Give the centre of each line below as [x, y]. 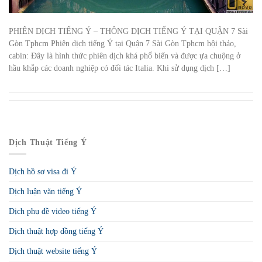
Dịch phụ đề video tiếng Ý [53, 211]
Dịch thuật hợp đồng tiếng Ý [56, 231]
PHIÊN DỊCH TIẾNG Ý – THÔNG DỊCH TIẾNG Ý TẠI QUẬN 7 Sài [128, 31]
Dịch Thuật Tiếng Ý [48, 143]
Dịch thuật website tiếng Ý [53, 251]
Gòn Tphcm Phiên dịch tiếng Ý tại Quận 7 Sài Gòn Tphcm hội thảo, [123, 43]
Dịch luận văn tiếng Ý [45, 191]
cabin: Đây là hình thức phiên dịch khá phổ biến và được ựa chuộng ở [125, 56]
